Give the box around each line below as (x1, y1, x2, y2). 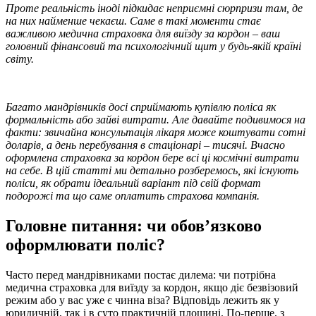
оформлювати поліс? (6, 235, 165, 254)
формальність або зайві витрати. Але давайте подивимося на (6, 113, 305, 126)
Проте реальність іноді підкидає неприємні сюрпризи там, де (6, 1, 303, 14)
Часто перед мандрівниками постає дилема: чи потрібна (6, 268, 276, 281)
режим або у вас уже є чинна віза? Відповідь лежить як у (6, 293, 279, 306)
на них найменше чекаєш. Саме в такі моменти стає (6, 14, 261, 27)
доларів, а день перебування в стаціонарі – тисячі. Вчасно (6, 138, 285, 151)
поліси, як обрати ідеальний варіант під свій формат (6, 176, 261, 189)
